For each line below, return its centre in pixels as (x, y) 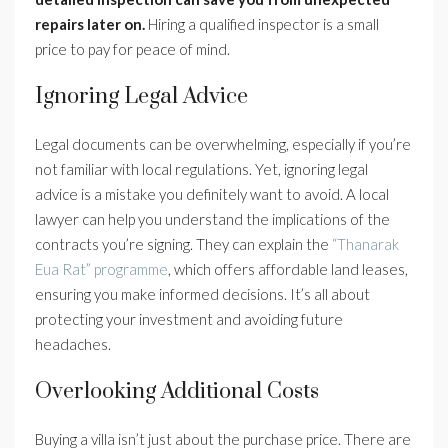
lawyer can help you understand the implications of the (212, 219)
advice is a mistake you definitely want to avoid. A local (212, 194)
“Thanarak (365, 244)
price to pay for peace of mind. (132, 49)
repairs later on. (90, 24)
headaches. (73, 344)
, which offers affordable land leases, (288, 269)
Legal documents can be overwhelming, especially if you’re (223, 144)
